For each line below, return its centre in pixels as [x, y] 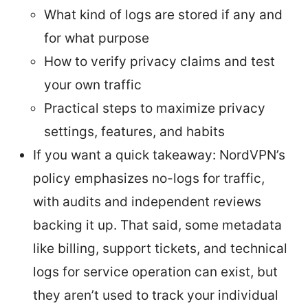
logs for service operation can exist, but [155, 272]
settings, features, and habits [134, 131]
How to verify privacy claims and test [159, 61]
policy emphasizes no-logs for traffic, [149, 178]
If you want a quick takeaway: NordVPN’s [159, 155]
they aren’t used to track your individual [156, 295]
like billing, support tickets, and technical [160, 248]
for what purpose [97, 38]
